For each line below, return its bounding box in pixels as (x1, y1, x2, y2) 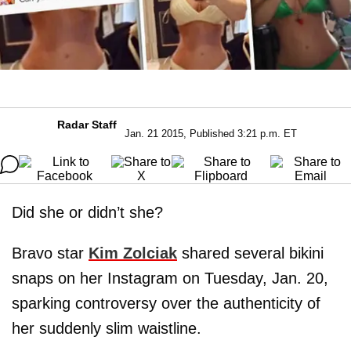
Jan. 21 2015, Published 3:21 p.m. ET (125, 127, 297, 139)
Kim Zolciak (89, 244, 177, 262)
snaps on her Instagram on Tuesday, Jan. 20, (12, 269, 328, 287)
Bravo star (12, 244, 89, 262)
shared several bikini (177, 244, 324, 262)
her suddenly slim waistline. (12, 319, 201, 337)
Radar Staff (57, 118, 117, 131)
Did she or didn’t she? (12, 203, 163, 221)
